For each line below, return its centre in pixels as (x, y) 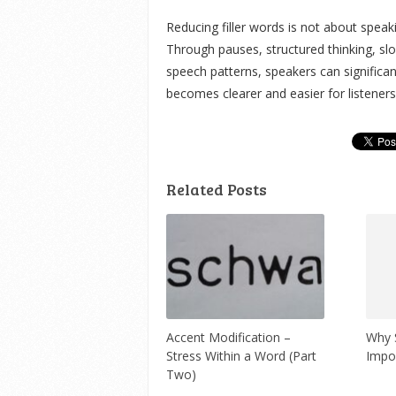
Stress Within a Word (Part (241, 356)
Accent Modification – (228, 338)
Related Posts (217, 189)
